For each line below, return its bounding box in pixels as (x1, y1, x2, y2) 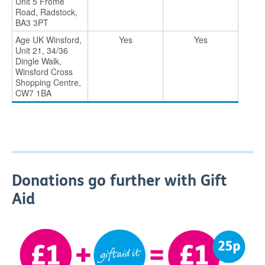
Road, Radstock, (15, 6, 77, 18)
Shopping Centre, (15, 76, 81, 89)
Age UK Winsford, (15, 34, 82, 46)
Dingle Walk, (15, 55, 62, 67)
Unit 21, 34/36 (15, 44, 68, 57)
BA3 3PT (15, 17, 49, 29)
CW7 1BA (15, 87, 54, 99)
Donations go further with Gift (12, 172, 227, 190)
